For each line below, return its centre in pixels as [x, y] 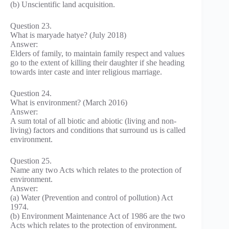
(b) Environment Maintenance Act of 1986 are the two [98, 216]
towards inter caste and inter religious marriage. [86, 72]
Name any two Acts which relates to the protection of [96, 170]
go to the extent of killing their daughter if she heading [97, 63]
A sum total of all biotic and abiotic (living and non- [93, 121]
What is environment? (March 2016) [69, 103]
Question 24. [31, 94]
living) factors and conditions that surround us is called [98, 130]
